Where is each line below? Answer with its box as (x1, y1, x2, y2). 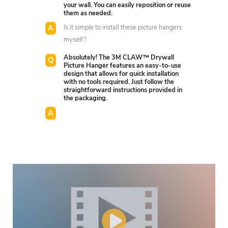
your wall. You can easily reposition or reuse (64, 2, 191, 9)
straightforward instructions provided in (64, 87, 183, 94)
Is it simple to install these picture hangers (64, 24, 182, 32)
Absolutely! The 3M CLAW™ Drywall (64, 54, 175, 61)
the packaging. (64, 95, 108, 102)
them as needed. (64, 10, 113, 17)
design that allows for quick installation (64, 70, 179, 77)
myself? (64, 37, 87, 44)
